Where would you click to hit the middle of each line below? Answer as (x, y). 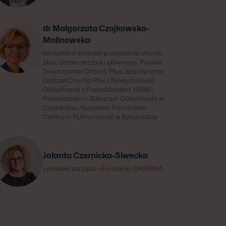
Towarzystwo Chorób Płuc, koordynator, (103, 71)
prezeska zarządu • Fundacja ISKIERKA (103, 168)
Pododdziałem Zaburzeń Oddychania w (103, 98)
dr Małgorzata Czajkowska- (96, 29)
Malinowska (66, 40)
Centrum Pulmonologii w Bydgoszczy (100, 117)
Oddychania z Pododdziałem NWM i (98, 89)
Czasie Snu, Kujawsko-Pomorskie (94, 107)
